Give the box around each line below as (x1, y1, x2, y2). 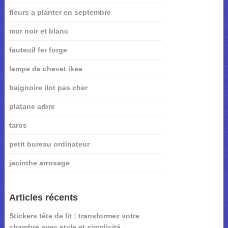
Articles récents (9, 192, 78, 203)
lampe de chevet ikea (9, 64, 82, 73)
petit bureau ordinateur (9, 139, 90, 148)
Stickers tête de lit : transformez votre (9, 211, 139, 220)
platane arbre (9, 102, 55, 110)
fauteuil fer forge (9, 45, 67, 54)
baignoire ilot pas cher (9, 83, 88, 92)
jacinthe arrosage (9, 158, 70, 167)
